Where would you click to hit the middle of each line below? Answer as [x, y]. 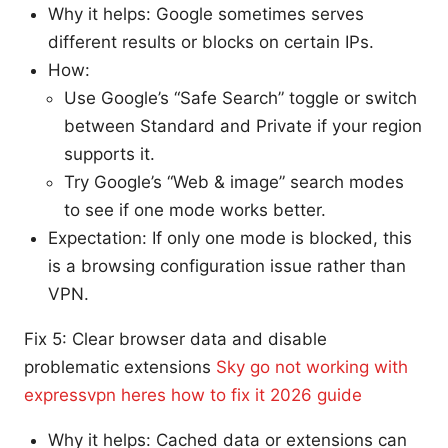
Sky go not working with [312, 366]
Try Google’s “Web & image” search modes [234, 181]
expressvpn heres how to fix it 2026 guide [193, 394]
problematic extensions [120, 366]
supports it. [109, 153]
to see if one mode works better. [195, 209]
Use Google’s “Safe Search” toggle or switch [240, 97]
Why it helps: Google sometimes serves [206, 13]
